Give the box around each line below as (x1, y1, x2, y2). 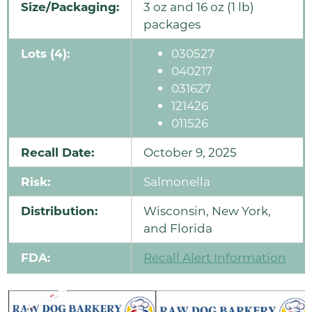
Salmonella (143, 173, 210, 189)
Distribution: (21, 203, 97, 219)
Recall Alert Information (143, 249, 286, 265)
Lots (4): (21, 45, 70, 62)
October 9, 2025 (143, 144, 237, 160)
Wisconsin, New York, (143, 203, 271, 219)
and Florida (143, 220, 212, 236)
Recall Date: (21, 144, 94, 161)
